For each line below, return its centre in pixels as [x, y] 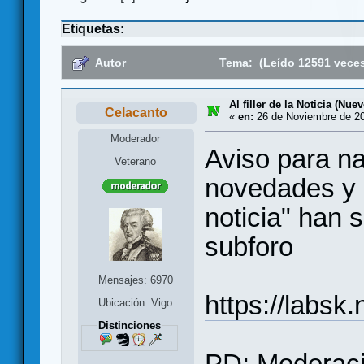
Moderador [136, 138]
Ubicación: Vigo [136, 302]
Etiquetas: [93, 29]
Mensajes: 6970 [135, 279]
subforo [249, 246]
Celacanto [136, 113]
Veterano [136, 161]
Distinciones [129, 325]
